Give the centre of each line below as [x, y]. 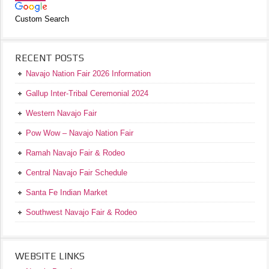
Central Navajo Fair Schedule [77, 173]
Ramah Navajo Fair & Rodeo [75, 153]
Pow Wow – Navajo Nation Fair [80, 133]
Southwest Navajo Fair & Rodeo [81, 212]
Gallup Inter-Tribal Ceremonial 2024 [87, 93]
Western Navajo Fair [61, 113]
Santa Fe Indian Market [67, 192]
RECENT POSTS [50, 58]
